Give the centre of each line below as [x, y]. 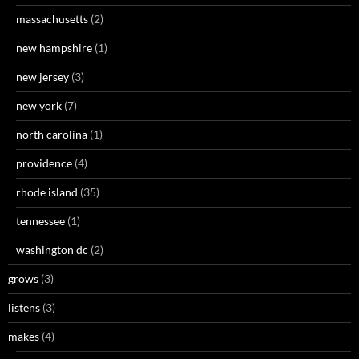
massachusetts [52, 18]
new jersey [42, 76]
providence [44, 163]
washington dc [52, 249]
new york [39, 105]
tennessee [40, 220]
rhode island [47, 192]
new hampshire [54, 47]
